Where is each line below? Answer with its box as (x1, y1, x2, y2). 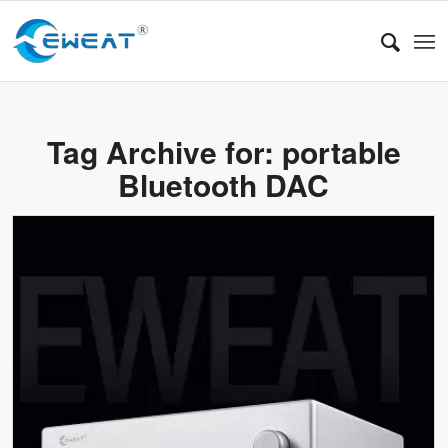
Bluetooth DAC (118, 163, 330, 206)
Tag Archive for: (46, 130, 282, 173)
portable (281, 130, 401, 173)
